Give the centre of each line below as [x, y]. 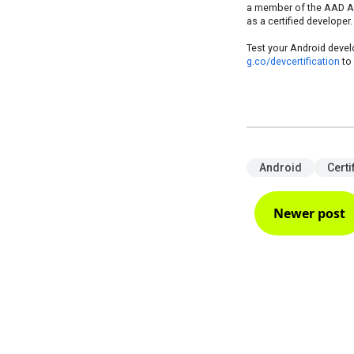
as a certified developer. [299, 21]
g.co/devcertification [293, 61]
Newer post [309, 213]
